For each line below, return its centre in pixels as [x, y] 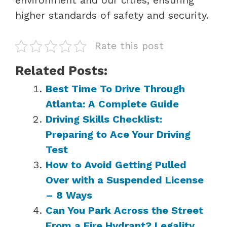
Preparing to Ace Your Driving [118, 134]
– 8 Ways [69, 195]
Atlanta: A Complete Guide [112, 104]
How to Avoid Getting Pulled [116, 164]
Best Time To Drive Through [115, 88]
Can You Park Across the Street [124, 210]
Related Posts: [61, 70]
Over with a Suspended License [125, 180]
